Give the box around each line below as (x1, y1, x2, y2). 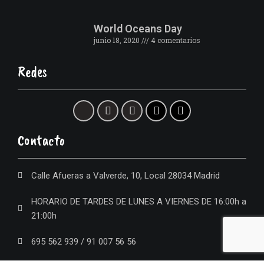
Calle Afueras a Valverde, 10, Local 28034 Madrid (31, 170, 220, 181)
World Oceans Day (93, 22, 182, 35)
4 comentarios (148, 35, 200, 45)
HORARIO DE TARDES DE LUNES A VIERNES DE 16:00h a (31, 196, 246, 207)
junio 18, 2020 (93, 35, 141, 45)
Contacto (18, 131, 65, 150)
